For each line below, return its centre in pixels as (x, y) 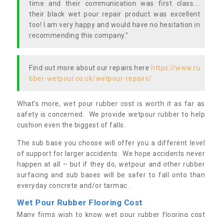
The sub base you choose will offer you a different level (111, 143)
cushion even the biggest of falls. (72, 125)
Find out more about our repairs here (90, 68)
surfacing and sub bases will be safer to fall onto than (111, 175)
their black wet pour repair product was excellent (115, 14)
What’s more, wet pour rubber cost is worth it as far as (111, 103)
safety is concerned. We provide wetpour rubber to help (111, 114)
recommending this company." (79, 35)
